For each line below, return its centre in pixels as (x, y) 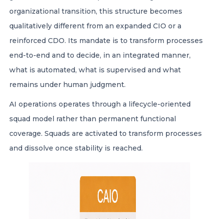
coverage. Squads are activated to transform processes (106, 133)
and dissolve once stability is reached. (77, 148)
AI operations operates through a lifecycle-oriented (100, 104)
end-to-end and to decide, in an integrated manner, (100, 55)
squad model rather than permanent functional (93, 119)
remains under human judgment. (68, 85)
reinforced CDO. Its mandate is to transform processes (106, 41)
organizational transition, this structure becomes (96, 11)
